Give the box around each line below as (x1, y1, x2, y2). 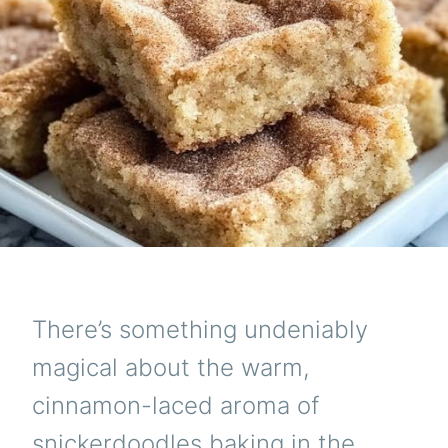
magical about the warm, (32, 353, 310, 383)
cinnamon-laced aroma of (32, 391, 319, 421)
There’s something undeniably (32, 315, 368, 345)
